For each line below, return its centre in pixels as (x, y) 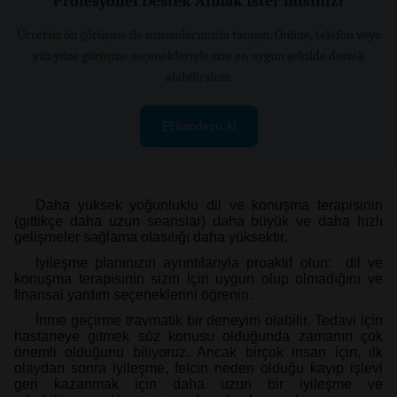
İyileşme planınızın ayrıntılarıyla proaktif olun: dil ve (209, 262)
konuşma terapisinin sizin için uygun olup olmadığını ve (198, 278)
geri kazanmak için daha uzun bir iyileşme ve (198, 384)
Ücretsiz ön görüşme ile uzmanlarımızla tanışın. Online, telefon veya (198, 35)
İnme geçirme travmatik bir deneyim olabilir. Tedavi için (209, 320)
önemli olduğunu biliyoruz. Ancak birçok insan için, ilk (198, 352)
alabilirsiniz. (198, 78)
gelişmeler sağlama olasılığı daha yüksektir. (151, 237)
